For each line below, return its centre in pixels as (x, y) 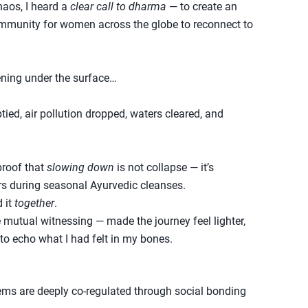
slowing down (80, 167)
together (34, 203)
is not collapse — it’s (164, 167)
